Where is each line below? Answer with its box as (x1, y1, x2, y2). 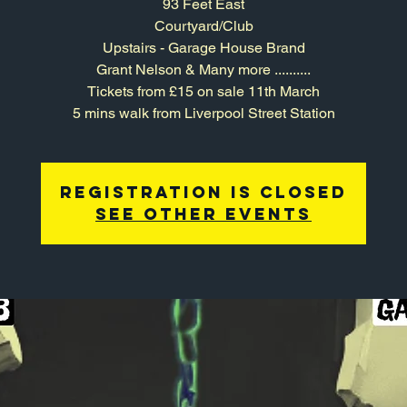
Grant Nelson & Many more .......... (96, 60, 311, 78)
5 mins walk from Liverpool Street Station (72, 104, 335, 122)
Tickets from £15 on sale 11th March (87, 82, 320, 100)
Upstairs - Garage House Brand (102, 38, 305, 56)
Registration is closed (60, 181, 347, 203)
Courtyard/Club (154, 16, 253, 35)
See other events (95, 203, 312, 224)
